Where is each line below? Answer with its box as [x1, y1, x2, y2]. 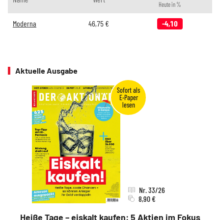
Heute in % [158, 1, 181, 8]
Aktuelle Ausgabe [15, 66, 78, 75]
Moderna [13, 19, 36, 28]
